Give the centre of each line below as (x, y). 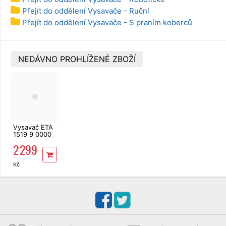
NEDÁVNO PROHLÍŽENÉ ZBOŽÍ (77, 59)
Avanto (24, 141)
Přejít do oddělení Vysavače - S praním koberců (107, 22)
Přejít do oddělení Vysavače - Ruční (86, 11)
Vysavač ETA (33, 127)
